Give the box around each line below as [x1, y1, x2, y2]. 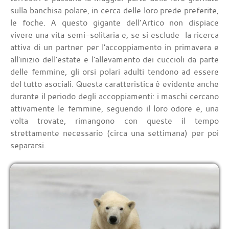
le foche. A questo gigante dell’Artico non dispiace [10, 17, 219, 29]
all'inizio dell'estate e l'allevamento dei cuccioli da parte [10, 54, 219, 65]
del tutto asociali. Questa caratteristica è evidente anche [10, 78, 219, 90]
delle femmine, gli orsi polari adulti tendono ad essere [10, 66, 219, 78]
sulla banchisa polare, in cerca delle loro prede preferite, [10, 5, 219, 16]
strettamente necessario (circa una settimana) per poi [10, 127, 219, 139]
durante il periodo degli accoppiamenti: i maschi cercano [10, 90, 219, 102]
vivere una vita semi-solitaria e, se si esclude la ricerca [10, 29, 219, 41]
